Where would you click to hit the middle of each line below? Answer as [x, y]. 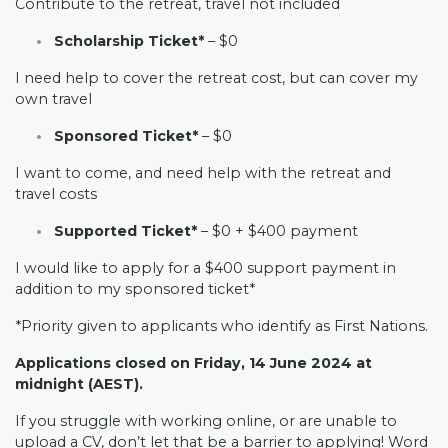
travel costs [56, 194]
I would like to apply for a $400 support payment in [205, 268]
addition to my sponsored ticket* [135, 289]
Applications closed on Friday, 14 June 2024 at [193, 363]
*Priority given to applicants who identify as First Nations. [221, 326]
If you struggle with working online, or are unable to [206, 421]
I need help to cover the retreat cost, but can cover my [216, 78]
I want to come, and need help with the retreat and [203, 173]
